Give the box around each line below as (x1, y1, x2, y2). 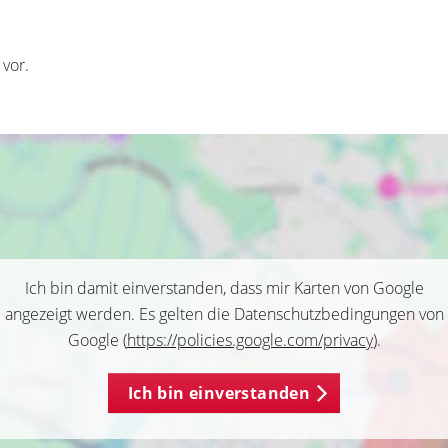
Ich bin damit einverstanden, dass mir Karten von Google (24, 277, 424, 299)
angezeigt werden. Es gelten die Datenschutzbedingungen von (4, 303, 444, 325)
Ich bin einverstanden (127, 382, 311, 404)
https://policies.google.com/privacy (126, 329, 373, 351)
